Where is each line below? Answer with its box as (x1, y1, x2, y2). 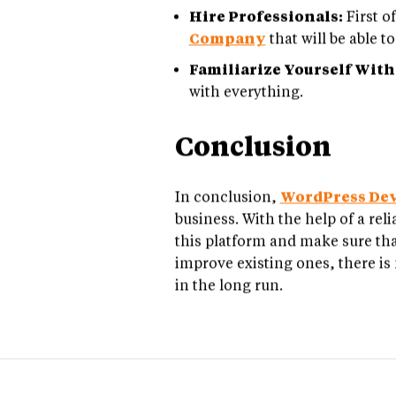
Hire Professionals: (188, 19, 343, 37)
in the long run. (174, 288, 283, 306)
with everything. (188, 95, 303, 112)
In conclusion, (174, 200, 280, 217)
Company (188, 42, 266, 59)
